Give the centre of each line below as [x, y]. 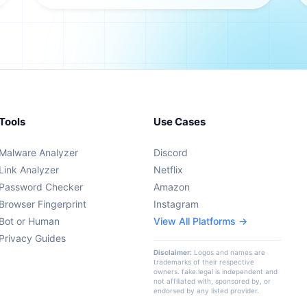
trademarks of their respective [204, 261]
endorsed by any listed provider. [206, 290]
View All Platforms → [200, 221]
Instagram [176, 204]
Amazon [172, 186]
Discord [171, 152]
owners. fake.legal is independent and [216, 271]
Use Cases [180, 121]
